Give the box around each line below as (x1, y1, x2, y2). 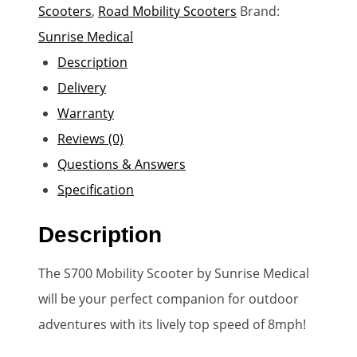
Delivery (57, 78, 106, 96)
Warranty (57, 104, 114, 122)
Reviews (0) (57, 129, 124, 147)
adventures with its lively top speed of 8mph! (38, 315, 309, 333)
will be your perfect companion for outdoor (38, 289, 299, 308)
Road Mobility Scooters (98, 2, 237, 20)
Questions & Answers (57, 155, 186, 173)
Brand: (240, 2, 280, 20)
